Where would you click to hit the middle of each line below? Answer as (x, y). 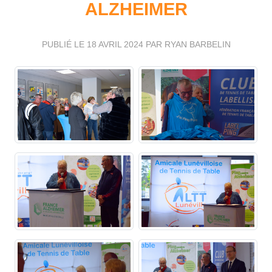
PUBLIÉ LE (64, 44)
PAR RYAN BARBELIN (187, 44)
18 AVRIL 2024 (115, 44)
